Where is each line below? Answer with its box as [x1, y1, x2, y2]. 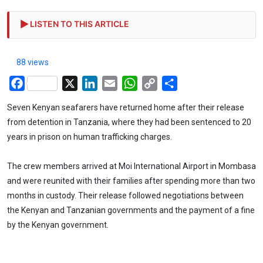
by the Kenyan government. [7, 220, 109, 230]
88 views [16, 57, 49, 67]
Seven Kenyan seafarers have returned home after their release [7, 102, 244, 112]
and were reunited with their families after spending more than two [7, 176, 255, 186]
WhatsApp [137, 76, 180, 88]
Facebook [25, 76, 65, 88]
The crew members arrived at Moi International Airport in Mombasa [7, 161, 256, 171]
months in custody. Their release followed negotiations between [7, 191, 244, 201]
